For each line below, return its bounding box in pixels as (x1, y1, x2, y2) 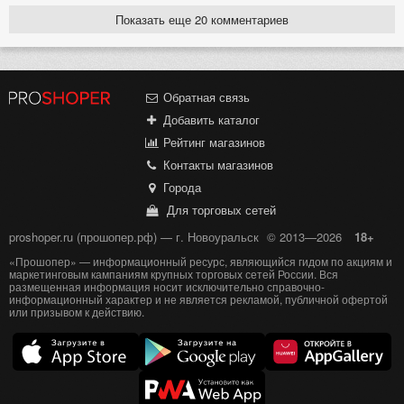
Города (159, 179, 201, 197)
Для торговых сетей (159, 201, 276, 219)
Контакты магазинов (159, 156, 273, 174)
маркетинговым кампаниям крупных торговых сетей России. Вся (9, 265, 338, 281)
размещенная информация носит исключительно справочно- (9, 278, 325, 294)
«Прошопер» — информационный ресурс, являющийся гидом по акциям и (9, 252, 392, 269)
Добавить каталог (159, 111, 260, 129)
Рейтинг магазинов (159, 133, 265, 151)
